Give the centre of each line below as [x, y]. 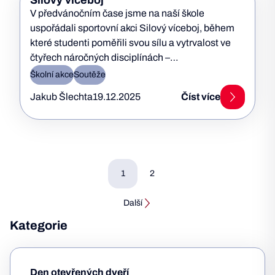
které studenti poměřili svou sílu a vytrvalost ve [130, 43]
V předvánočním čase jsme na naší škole [117, 13]
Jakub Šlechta [61, 97]
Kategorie [39, 225]
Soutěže [90, 75]
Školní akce [52, 75]
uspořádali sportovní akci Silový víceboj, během [132, 28]
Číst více [201, 97]
